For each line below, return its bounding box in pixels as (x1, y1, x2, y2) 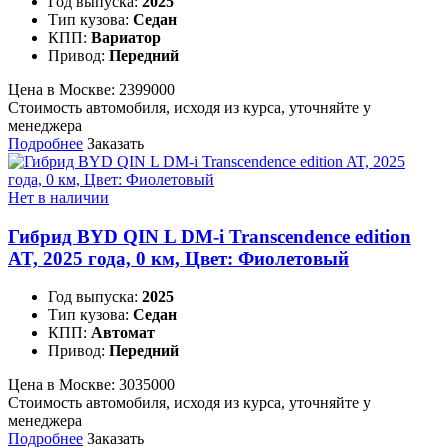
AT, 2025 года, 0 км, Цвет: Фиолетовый (8, 247, 349, 269)
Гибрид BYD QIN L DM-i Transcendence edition (8, 225, 411, 247)
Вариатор (91, 28, 161, 46)
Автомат (91, 324, 155, 342)
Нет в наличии (8, 188, 109, 206)
